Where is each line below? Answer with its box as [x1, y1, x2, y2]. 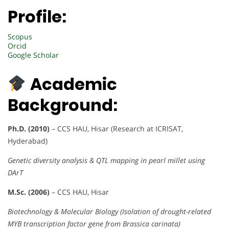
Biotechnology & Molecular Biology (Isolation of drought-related [8, 206, 211, 216]
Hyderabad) [8, 135, 48, 146]
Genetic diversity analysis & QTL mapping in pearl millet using [8, 155, 205, 165]
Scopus [8, 32, 32, 42]
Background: [8, 93, 118, 117]
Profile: [8, 5, 66, 29]
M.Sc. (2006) [8, 187, 50, 197]
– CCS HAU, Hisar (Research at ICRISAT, [50, 123, 183, 133]
